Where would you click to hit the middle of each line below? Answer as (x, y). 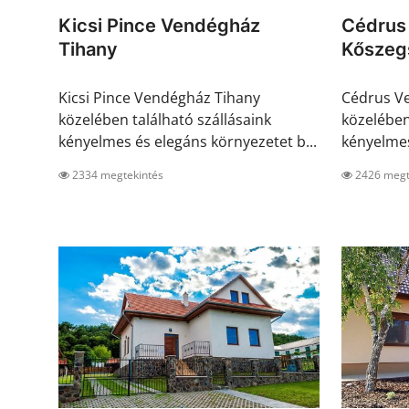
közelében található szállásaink (165, 120)
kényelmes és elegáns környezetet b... (188, 142)
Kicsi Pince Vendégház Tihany (159, 98)
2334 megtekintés (116, 175)
